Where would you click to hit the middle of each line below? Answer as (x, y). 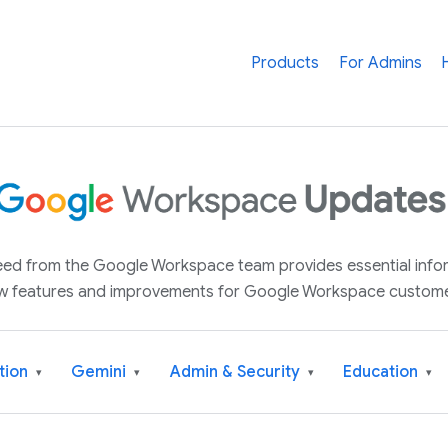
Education (382, 371)
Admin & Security (236, 371)
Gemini (101, 371)
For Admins (380, 63)
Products (284, 63)
